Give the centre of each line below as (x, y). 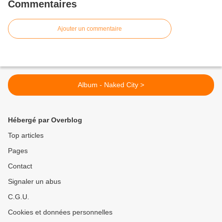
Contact (20, 166)
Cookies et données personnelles (60, 212)
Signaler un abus (34, 182)
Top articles (26, 136)
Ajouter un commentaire (90, 29)
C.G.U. (19, 197)
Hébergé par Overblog (45, 120)
